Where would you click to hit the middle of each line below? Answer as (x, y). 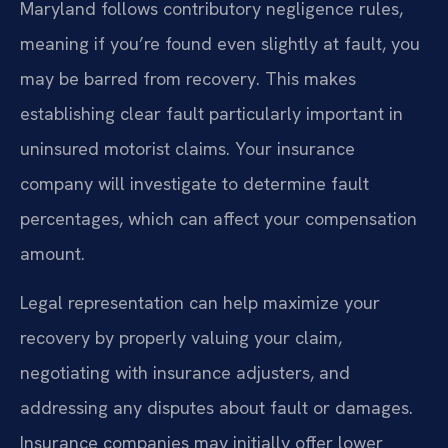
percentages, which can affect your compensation (218, 218)
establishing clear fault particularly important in (211, 113)
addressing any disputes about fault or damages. (216, 408)
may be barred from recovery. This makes (188, 78)
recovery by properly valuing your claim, (181, 338)
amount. (52, 253)
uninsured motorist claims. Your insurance (187, 148)
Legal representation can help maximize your (200, 303)
